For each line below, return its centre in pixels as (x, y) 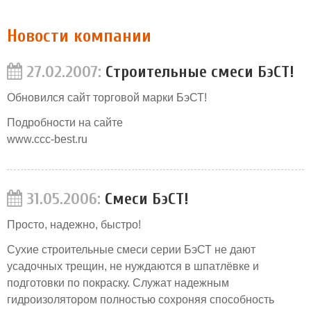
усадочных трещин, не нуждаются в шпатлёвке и (133, 266)
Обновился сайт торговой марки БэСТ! (107, 98)
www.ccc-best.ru (47, 139)
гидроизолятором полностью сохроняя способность (141, 300)
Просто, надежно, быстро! (74, 225)
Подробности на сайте (65, 123)
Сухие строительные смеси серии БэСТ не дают (131, 250)
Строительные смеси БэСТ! (198, 72)
